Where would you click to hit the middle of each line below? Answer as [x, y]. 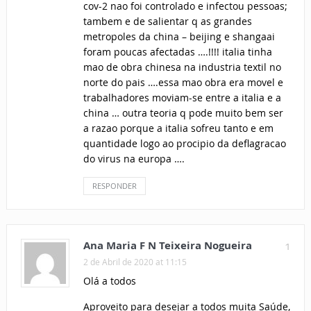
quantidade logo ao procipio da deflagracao [184, 144]
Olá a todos [109, 281]
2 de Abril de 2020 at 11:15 [135, 262]
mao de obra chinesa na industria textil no [182, 67]
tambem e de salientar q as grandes [167, 22]
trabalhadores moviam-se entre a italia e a [182, 98]
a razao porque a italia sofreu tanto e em [178, 128]
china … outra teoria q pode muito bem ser [183, 113]
